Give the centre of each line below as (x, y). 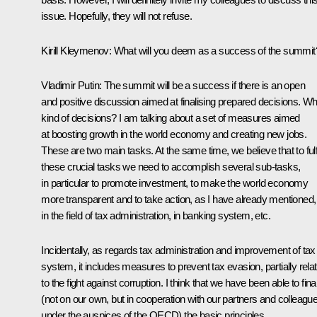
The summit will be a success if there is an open (204, 85)
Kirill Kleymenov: (77, 50)
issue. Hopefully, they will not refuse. (116, 16)
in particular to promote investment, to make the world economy (175, 183)
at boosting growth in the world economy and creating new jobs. (174, 134)
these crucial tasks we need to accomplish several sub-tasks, (171, 166)
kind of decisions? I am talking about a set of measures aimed (171, 117)
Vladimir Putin (70, 85)
